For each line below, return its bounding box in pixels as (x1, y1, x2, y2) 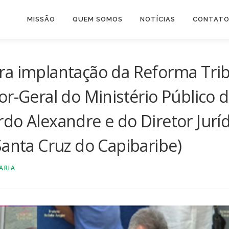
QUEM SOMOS (73, 15, 123, 23)
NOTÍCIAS (140, 15, 175, 23)
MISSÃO (27, 15, 55, 23)
